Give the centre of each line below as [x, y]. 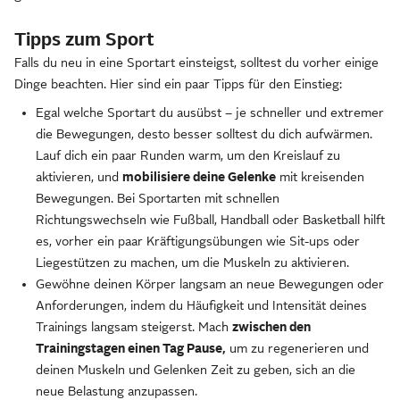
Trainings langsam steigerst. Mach [134, 327]
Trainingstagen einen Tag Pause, [131, 348]
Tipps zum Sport [84, 39]
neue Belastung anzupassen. [117, 391]
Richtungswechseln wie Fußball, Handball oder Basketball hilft [210, 220]
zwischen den [271, 327]
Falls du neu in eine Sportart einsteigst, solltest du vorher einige [196, 62]
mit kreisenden [320, 177]
